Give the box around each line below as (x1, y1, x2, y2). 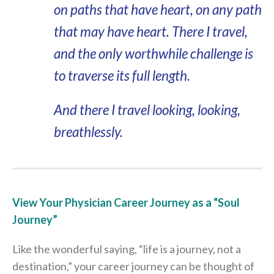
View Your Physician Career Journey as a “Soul (12, 196, 240, 209)
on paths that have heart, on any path (53, 1, 262, 18)
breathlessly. (53, 124, 123, 140)
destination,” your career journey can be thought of (12, 259, 254, 273)
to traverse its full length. (53, 67, 190, 84)
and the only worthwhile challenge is (53, 45, 253, 62)
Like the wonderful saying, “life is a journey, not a (12, 242, 241, 256)
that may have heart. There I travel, (53, 23, 248, 40)
